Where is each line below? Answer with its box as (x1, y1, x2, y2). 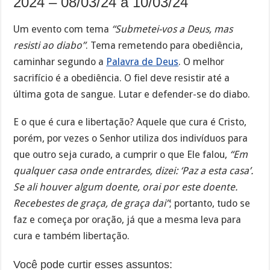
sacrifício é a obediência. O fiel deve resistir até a (13, 72, 230, 84)
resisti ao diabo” (13, 39, 86, 51)
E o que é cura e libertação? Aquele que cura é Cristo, (13, 116, 247, 128)
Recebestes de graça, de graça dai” (13, 198, 170, 210)
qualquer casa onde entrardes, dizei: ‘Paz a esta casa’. (13, 165, 254, 177)
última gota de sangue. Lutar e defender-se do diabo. (13, 88, 251, 100)
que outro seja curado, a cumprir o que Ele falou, (13, 149, 230, 161)
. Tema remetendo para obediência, (86, 39, 243, 51)
